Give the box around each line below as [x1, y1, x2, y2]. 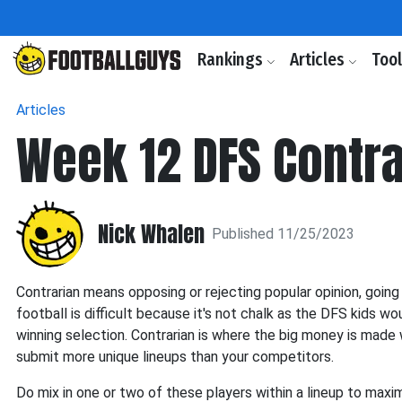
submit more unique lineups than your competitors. [16, 348, 334, 365]
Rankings [197, 49, 267, 70]
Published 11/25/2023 [212, 224, 354, 242]
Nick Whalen [98, 217, 205, 250]
